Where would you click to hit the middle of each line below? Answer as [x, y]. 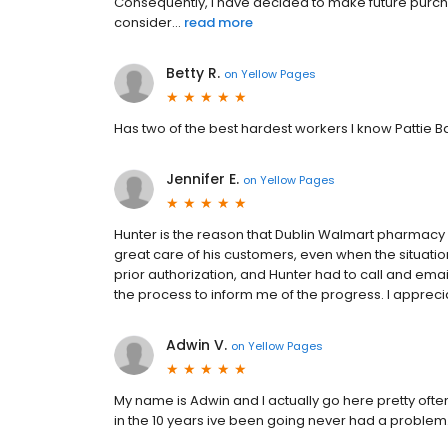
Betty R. [193, 73]
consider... [147, 23]
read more [218, 23]
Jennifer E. [202, 179]
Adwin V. [196, 345]
